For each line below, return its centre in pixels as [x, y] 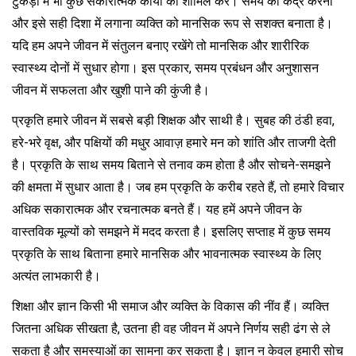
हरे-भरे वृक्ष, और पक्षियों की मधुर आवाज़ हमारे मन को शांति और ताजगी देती [174, 142]
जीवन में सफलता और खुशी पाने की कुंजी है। [111, 90]
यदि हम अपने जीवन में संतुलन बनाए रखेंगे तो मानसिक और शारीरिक [161, 45]
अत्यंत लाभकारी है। [56, 276]
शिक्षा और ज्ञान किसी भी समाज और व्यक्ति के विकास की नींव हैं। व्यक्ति [170, 306]
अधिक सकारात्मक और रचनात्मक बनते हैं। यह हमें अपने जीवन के [157, 209]
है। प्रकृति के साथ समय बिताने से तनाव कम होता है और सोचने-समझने [171, 164]
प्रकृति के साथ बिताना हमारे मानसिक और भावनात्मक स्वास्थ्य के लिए [166, 253]
